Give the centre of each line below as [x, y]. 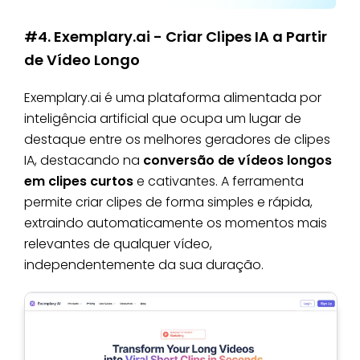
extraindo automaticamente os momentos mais [176, 223]
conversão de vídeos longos [237, 160]
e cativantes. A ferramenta [219, 181]
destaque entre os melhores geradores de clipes [177, 139]
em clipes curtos [79, 181]
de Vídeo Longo [82, 59]
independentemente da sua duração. [144, 264]
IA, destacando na [84, 160]
